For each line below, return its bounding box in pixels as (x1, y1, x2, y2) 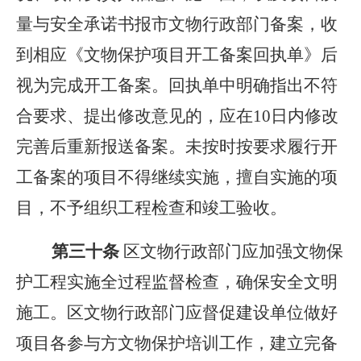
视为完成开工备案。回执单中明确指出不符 (16, 76, 338, 95)
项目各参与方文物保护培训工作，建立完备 (16, 334, 338, 353)
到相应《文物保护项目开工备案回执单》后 (16, 45, 338, 64)
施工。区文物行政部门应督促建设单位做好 (16, 303, 338, 322)
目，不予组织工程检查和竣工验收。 (16, 198, 287, 218)
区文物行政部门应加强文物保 (123, 242, 343, 261)
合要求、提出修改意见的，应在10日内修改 (16, 106, 338, 126)
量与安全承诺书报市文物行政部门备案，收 (16, 15, 338, 34)
